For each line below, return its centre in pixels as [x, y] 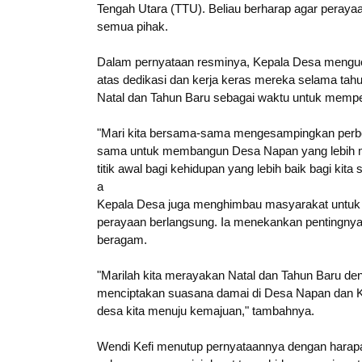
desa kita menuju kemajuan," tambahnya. [206, 311]
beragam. [122, 240]
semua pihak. [133, 27]
